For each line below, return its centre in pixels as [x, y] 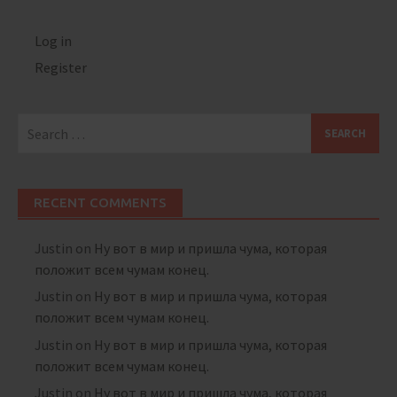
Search [37, 124]
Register [61, 68]
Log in [54, 40]
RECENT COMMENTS [100, 203]
